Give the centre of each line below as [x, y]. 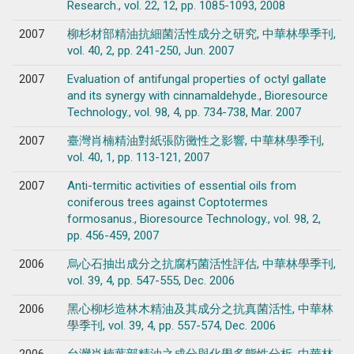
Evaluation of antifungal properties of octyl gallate [196, 79]
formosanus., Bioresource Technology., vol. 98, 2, [194, 218]
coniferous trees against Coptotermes [167, 202]
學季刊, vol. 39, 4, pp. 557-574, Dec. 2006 [171, 325]
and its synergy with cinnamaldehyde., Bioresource [197, 95]
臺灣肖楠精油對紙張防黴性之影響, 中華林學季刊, [195, 140]
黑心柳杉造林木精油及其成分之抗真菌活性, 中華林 [200, 309]
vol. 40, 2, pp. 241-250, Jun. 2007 [150, 50]
